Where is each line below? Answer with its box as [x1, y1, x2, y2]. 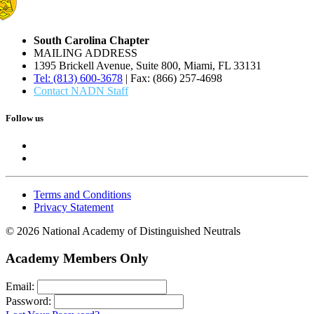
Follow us [6, 113, 43, 124]
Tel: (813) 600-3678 [34, 71, 123, 84]
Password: [6, 294, 51, 307]
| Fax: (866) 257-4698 [123, 71, 222, 84]
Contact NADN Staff [34, 84, 128, 97]
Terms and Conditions [34, 189, 131, 201]
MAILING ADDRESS [34, 46, 137, 59]
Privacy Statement [34, 201, 114, 214]
